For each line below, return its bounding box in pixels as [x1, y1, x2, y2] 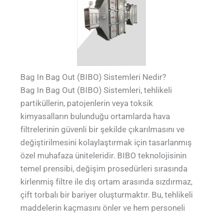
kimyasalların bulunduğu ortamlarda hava [20, 111, 170, 121]
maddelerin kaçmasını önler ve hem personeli [20, 202, 186, 213]
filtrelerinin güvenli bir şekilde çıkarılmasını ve [20, 124, 185, 134]
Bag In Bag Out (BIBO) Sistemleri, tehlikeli [20, 85, 172, 95]
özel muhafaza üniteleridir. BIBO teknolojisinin [20, 150, 187, 160]
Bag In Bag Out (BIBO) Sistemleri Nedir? [20, 72, 167, 82]
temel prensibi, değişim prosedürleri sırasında [20, 163, 188, 173]
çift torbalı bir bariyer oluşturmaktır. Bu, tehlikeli [20, 189, 193, 200]
